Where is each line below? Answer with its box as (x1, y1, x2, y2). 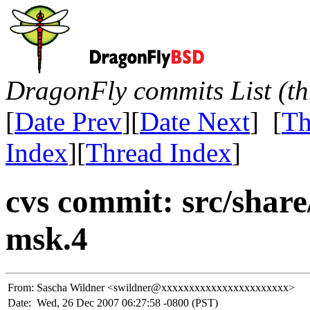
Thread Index (86, 138, 232, 167)
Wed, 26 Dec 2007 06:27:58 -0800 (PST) (37, 296, 218, 309)
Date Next (140, 107, 250, 136)
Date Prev (15, 107, 122, 136)
